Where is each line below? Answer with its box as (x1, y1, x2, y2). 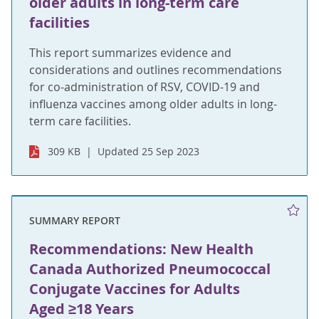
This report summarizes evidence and (29, 45, 231, 61)
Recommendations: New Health (29, 239, 253, 259)
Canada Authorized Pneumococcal (29, 259, 271, 279)
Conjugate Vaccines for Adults (29, 279, 240, 299)
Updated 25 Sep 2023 (98, 145, 200, 159)
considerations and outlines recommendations (29, 62, 282, 78)
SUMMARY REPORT (29, 214, 120, 228)
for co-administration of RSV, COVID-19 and (29, 79, 260, 95)
